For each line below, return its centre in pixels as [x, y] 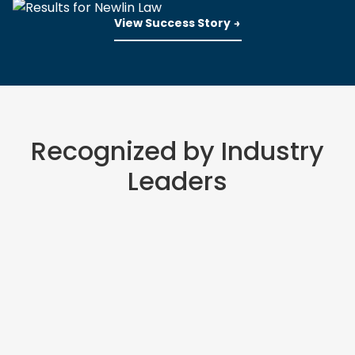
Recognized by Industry [177, 151]
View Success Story [172, 23]
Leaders [177, 181]
